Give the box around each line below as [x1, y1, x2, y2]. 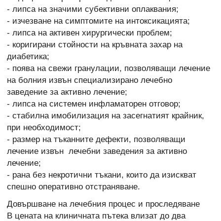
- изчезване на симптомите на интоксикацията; [7, 16, 190, 26]
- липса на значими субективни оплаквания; [7, 4, 179, 14]
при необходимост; [7, 123, 81, 133]
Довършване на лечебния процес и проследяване [7, 199, 200, 209]
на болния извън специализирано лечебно [7, 75, 172, 85]
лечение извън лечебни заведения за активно [7, 147, 187, 156]
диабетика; [7, 52, 49, 62]
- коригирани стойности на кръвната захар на [7, 40, 183, 50]
